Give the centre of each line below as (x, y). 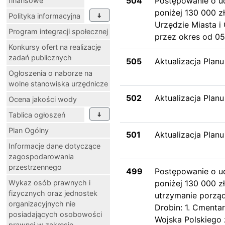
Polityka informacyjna (44, 16)
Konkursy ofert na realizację (55, 47)
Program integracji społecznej (58, 31)
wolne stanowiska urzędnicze (58, 83)
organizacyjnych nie (42, 203)
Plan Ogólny (29, 130)
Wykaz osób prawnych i (49, 182)
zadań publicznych (40, 57)
